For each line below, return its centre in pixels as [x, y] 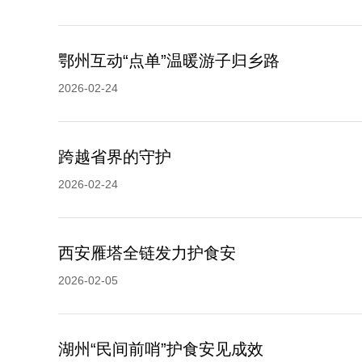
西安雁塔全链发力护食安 [147, 253]
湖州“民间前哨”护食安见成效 [161, 349]
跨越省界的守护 [115, 157]
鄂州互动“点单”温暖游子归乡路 [169, 61]
